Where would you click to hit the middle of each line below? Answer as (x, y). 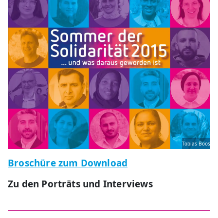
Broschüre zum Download (68, 163)
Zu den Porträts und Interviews (80, 184)
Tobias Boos (196, 143)
